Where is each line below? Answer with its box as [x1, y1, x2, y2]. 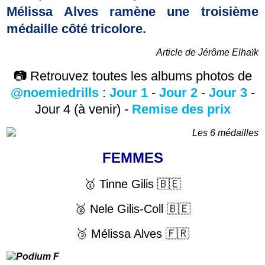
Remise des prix [131, 101, 231, 117]
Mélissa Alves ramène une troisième [7, 4, 258, 19]
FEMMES [102, 149, 163, 166]
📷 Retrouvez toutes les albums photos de [13, 68, 252, 83]
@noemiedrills [10, 85, 99, 100]
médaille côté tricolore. [7, 21, 147, 36]
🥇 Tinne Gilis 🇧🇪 [84, 177, 181, 190]
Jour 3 [208, 85, 247, 100]
